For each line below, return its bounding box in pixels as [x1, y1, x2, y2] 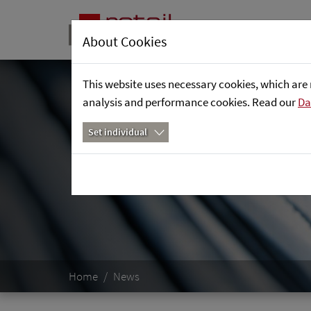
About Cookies [83, 33, 167, 50]
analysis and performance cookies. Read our [83, 94, 298, 110]
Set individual [88, 126, 147, 139]
